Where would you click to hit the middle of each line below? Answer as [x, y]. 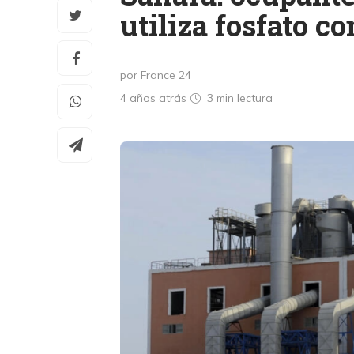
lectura [255, 98]
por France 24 [156, 75]
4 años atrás [155, 98]
